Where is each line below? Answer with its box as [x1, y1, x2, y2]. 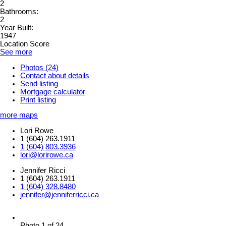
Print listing [20, 95, 56, 104]
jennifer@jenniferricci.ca [20, 190, 99, 199]
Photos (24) [20, 63, 59, 72]
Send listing [20, 79, 58, 88]
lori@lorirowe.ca [20, 150, 73, 159]
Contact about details [20, 71, 89, 80]
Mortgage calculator [20, 87, 85, 96]
